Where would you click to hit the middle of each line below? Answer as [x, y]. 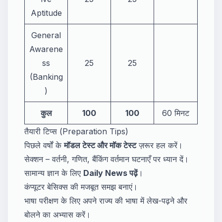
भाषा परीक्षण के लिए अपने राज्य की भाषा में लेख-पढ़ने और [106, 200]
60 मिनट [176, 113]
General [46, 35]
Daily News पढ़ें [111, 173]
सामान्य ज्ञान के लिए [54, 173]
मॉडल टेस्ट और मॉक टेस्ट [100, 145]
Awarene [46, 49]
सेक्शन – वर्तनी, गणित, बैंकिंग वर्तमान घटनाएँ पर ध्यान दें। [107, 159]
